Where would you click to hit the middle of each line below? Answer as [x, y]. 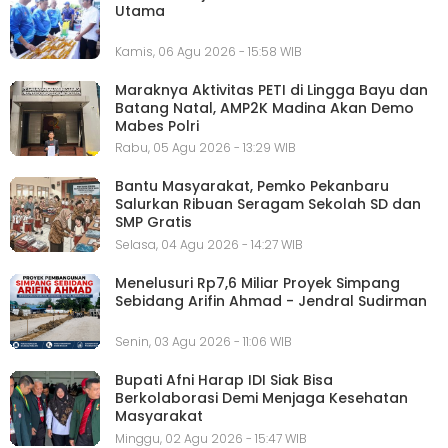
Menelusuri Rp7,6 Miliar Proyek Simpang [257, 283]
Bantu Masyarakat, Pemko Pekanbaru [252, 186]
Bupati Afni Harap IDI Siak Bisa [224, 379]
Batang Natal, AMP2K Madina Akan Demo [264, 107]
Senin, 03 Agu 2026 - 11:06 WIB [203, 341]
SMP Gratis [153, 222]
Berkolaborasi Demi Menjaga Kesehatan [261, 397]
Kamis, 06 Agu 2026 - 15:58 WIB [208, 51]
